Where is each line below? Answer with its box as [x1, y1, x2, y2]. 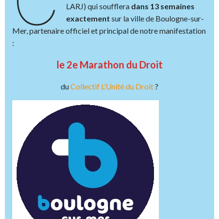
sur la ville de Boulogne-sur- [110, 14, 204, 23]
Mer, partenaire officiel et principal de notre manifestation [12, 26, 206, 35]
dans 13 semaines [131, 1, 195, 11]
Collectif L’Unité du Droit [70, 82, 155, 91]
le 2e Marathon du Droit [56, 59, 163, 70]
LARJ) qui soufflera [66, 1, 131, 11]
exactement [66, 14, 110, 23]
